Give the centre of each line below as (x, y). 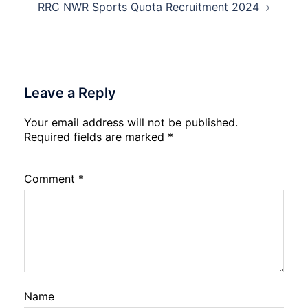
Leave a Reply (70, 93)
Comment (51, 179)
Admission (242, 34)
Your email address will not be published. (131, 122)
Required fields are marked (96, 137)
